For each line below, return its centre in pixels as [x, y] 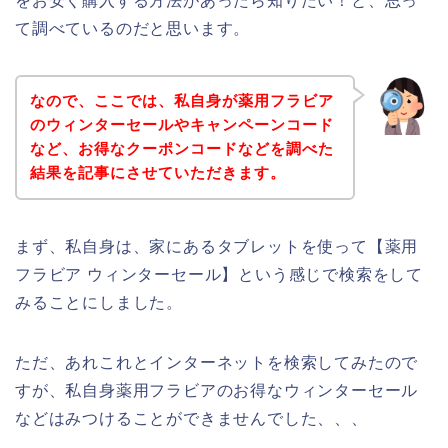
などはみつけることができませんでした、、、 [191, 419]
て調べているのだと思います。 [133, 28]
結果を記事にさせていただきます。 [157, 173]
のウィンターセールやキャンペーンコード [181, 125]
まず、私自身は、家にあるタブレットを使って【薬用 [217, 247]
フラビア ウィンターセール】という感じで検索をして [219, 275]
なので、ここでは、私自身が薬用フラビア [181, 101]
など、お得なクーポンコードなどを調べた [181, 149]
